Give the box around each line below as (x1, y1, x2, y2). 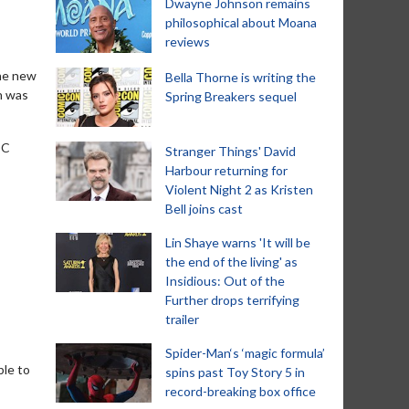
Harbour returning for (165, 163, 288, 178)
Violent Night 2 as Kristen (165, 182, 313, 197)
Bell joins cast (165, 201, 243, 216)
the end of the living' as (165, 254, 298, 269)
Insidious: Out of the (165, 273, 285, 288)
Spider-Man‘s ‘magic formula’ (165, 345, 325, 361)
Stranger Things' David (165, 143, 296, 159)
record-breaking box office (165, 383, 316, 399)
